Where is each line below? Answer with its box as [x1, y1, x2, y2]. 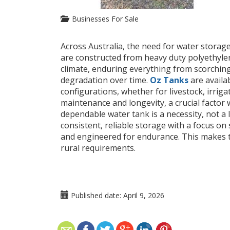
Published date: [69, 190, 121, 200]
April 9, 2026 [123, 190, 164, 200]
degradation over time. [61, 74, 150, 86]
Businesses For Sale [68, 14, 139, 24]
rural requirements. [61, 142, 136, 154]
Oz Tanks [150, 74, 188, 86]
